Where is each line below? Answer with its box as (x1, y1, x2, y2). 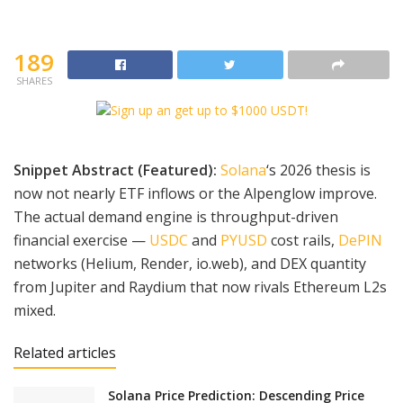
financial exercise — (13, 230, 149, 251)
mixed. (13, 300, 56, 321)
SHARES (15, 73, 52, 87)
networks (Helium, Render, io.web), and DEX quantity (13, 254, 366, 274)
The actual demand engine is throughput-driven (13, 207, 338, 228)
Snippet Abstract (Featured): (13, 160, 217, 181)
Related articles (13, 343, 116, 363)
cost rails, (267, 230, 338, 251)
